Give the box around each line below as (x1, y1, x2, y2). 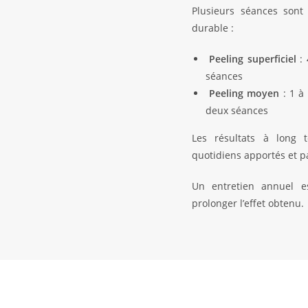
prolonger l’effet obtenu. (191, 197, 304, 210)
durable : (191, 21, 234, 34)
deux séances (205, 104, 268, 117)
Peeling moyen (209, 87, 280, 100)
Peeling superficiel (209, 52, 296, 65)
